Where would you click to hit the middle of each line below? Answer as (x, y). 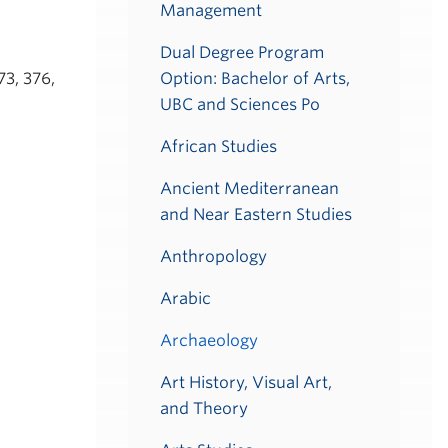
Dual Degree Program (242, 52)
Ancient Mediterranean (249, 188)
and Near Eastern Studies (256, 214)
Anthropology (213, 256)
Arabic (185, 298)
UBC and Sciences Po (240, 104)
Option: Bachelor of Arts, (255, 78)
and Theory (204, 408)
